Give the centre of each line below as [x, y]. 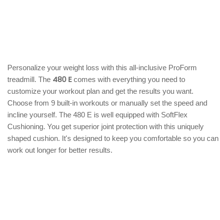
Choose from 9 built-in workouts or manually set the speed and [107, 103]
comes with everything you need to [128, 79]
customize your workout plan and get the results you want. [100, 91]
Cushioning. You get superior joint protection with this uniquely [106, 126]
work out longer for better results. [60, 150]
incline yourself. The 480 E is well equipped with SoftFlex [97, 115]
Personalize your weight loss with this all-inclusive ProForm [102, 68]
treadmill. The [30, 79]
